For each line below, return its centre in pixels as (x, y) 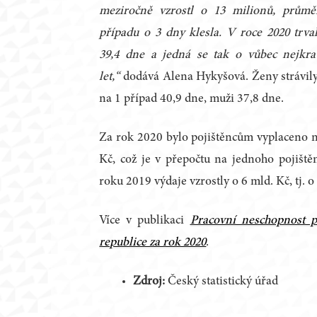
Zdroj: (149, 282)
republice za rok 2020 (153, 243)
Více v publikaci (145, 221)
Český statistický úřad (223, 282)
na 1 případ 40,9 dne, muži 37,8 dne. (192, 99)
